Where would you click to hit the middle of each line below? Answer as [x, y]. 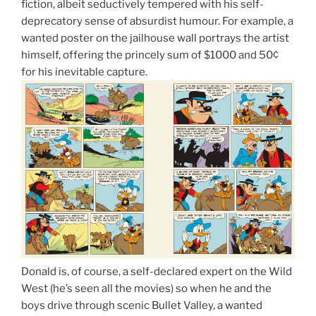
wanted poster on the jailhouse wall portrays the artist [155, 38]
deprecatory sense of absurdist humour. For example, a [157, 22]
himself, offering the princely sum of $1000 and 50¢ [150, 55]
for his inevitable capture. [84, 72]
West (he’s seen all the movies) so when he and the [146, 288]
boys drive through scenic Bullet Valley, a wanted [142, 305]
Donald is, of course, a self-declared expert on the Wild [157, 271]
